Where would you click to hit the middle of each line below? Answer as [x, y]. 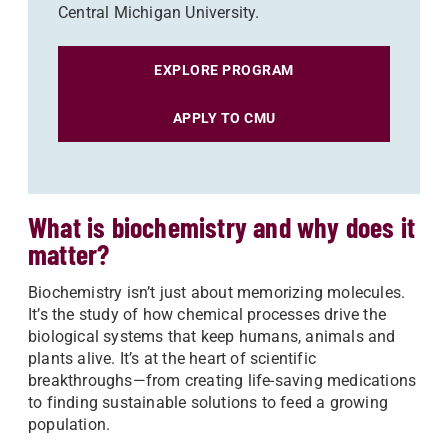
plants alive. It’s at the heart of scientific [172, 358]
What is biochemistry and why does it [222, 227]
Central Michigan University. [159, 12]
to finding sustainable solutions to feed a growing [208, 402]
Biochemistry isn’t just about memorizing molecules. [217, 292]
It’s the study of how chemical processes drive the [207, 314]
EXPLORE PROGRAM [224, 70]
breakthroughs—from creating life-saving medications [222, 380]
